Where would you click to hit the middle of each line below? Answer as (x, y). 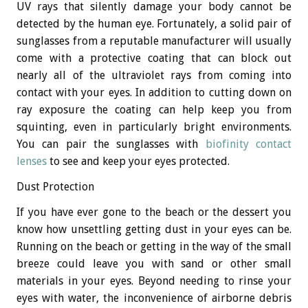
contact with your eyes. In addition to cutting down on (154, 92)
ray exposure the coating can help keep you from (154, 109)
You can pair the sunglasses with (111, 144)
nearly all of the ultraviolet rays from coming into (154, 75)
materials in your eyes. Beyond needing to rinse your (154, 280)
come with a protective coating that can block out (154, 58)
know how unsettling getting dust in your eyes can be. (154, 229)
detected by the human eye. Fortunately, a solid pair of (154, 23)
